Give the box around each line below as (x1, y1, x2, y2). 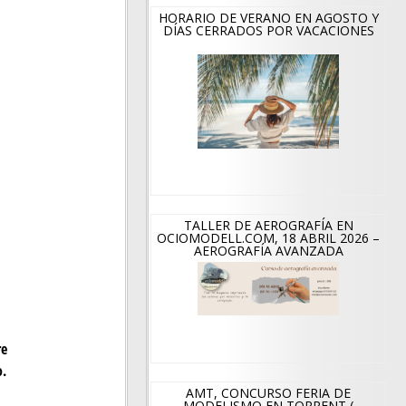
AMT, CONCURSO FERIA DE (186, 383, 352, 401)
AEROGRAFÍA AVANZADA (193, 242, 343, 260)
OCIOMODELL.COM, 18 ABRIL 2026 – (157, 229, 381, 247)
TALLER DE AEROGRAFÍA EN (183, 217, 353, 235)
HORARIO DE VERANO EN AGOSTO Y (158, 9, 379, 27)
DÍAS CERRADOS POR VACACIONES (162, 22, 374, 40)
